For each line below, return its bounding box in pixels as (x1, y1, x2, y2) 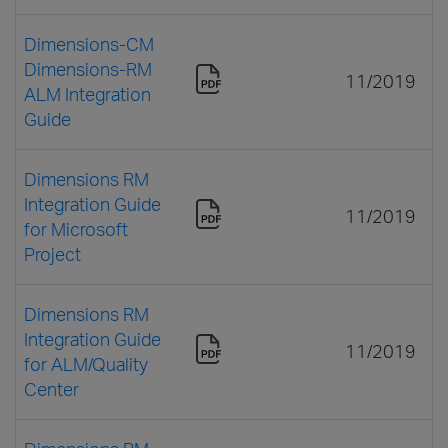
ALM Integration (24, 82, 151, 105)
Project (24, 242, 81, 265)
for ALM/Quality (24, 352, 148, 375)
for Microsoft (24, 217, 128, 240)
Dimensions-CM (24, 32, 154, 55)
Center (24, 377, 79, 400)
